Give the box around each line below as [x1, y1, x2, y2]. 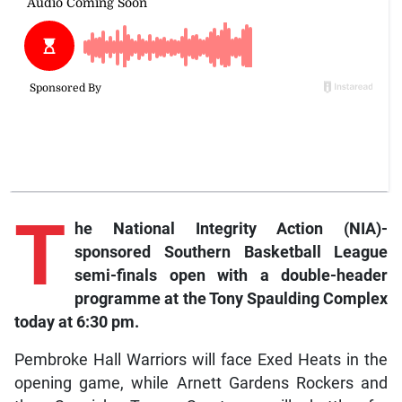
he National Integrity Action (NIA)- [74, 219, 389, 238]
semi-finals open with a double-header [74, 266, 389, 284]
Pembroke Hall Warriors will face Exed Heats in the [13, 350, 389, 369]
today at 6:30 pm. [13, 312, 139, 331]
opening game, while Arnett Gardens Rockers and [13, 373, 389, 392]
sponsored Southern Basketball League [74, 242, 389, 261]
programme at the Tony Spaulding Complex [74, 289, 389, 308]
